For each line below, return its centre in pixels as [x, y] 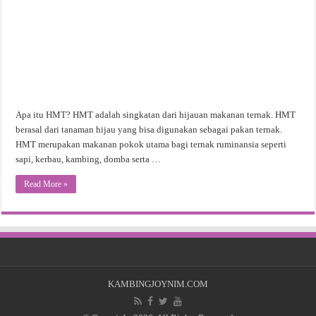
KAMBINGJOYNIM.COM [158, 284]
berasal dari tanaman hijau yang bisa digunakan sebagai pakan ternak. [149, 130]
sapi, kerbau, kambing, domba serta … [89, 159]
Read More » [46, 184]
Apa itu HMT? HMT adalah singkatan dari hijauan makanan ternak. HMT [156, 115]
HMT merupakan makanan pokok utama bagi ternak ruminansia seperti [151, 145]
